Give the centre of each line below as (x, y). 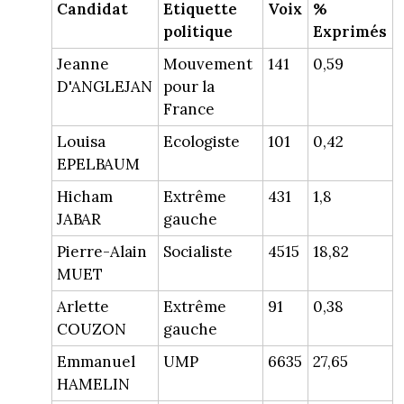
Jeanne (83, 64)
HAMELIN (93, 385)
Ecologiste (201, 142)
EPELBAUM (98, 165)
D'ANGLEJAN (104, 87)
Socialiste (197, 252)
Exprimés (349, 32)
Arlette (83, 307)
